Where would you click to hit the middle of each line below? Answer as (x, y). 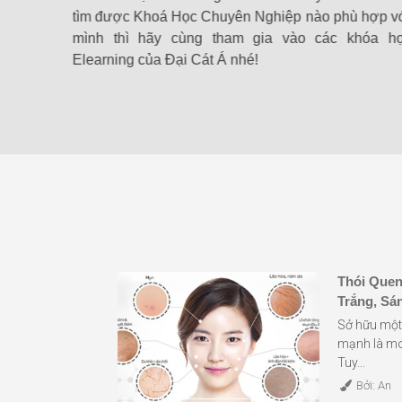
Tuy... (351, 362)
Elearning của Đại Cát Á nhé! (165, 59)
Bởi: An (373, 385)
